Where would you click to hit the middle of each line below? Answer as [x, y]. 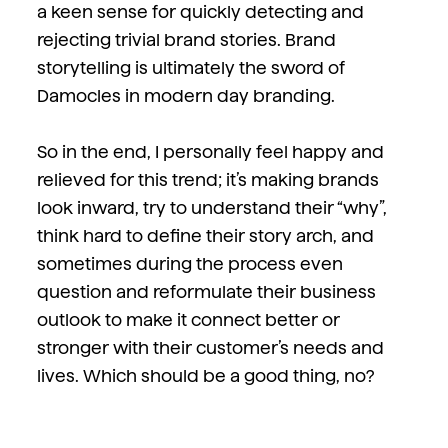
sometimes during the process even [189, 263]
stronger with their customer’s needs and [210, 347]
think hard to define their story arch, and [205, 235]
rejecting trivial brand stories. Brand [186, 39]
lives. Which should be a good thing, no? [205, 375]
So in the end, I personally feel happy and [210, 151]
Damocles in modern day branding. [185, 95]
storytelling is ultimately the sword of [190, 67]
